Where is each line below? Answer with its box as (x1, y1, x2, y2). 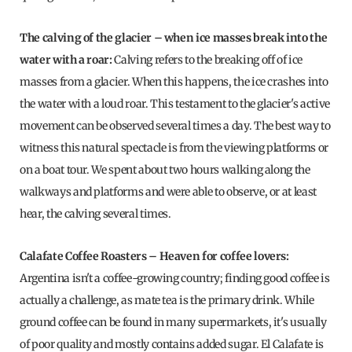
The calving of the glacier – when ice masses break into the (20, 31, 328, 46)
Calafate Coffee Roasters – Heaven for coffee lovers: (20, 249, 289, 264)
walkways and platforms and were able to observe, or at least (20, 185, 317, 200)
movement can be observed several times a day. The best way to (20, 119, 331, 134)
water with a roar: (20, 53, 115, 68)
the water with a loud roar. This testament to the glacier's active (20, 97, 330, 112)
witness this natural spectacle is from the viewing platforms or (20, 141, 328, 156)
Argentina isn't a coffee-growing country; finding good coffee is (20, 271, 330, 286)
